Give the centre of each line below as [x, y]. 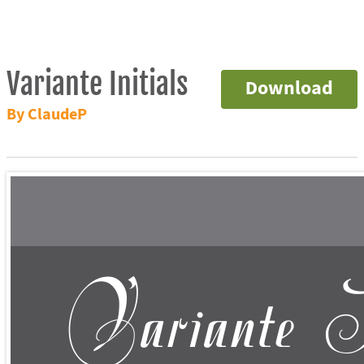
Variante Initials [97, 84]
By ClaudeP [46, 115]
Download [289, 89]
